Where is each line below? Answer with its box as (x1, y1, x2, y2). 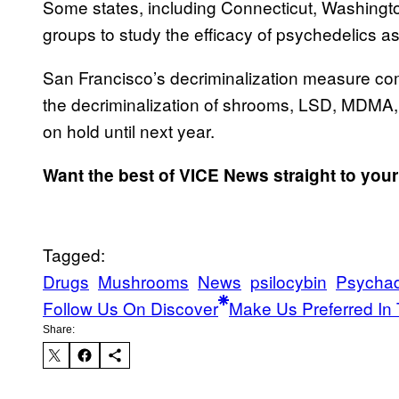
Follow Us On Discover (43, 295, 218, 320)
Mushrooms (98, 268, 189, 293)
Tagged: (43, 241, 105, 266)
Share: (43, 322, 75, 336)
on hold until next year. (43, 118, 215, 142)
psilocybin (250, 268, 327, 293)
